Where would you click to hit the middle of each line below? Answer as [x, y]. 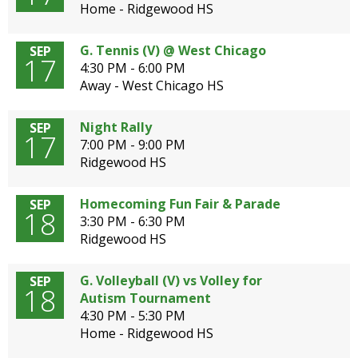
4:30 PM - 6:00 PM [133, 68]
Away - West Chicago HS [152, 86]
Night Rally [116, 127]
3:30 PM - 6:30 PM [133, 221]
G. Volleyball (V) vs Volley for [171, 280]
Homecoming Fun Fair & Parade [180, 204]
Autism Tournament [145, 298]
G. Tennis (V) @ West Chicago [173, 50]
